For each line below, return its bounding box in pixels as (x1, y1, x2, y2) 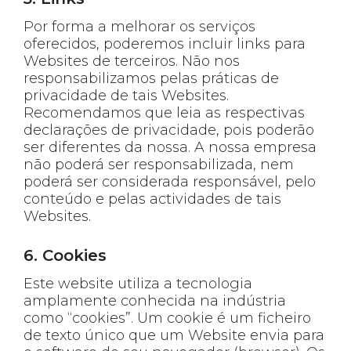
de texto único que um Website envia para (24, 326, 324, 344)
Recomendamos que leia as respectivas (24, 103, 305, 121)
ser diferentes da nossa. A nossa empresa (24, 138, 317, 156)
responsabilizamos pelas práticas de (24, 69, 279, 87)
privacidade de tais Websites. (24, 86, 229, 104)
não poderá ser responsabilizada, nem (24, 155, 294, 173)
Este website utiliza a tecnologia (24, 274, 252, 292)
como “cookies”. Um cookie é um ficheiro (24, 309, 311, 327)
